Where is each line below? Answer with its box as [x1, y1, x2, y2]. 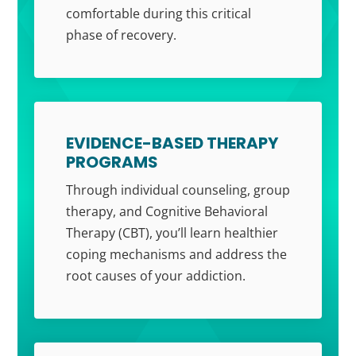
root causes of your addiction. [65, 267, 246, 285]
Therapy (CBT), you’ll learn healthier [65, 224, 278, 242]
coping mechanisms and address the [65, 246, 287, 264]
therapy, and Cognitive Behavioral [65, 203, 268, 221]
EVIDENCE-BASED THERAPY [65, 132, 278, 155]
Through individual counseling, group [65, 181, 290, 199]
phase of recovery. [65, 26, 176, 44]
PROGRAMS [65, 151, 158, 174]
